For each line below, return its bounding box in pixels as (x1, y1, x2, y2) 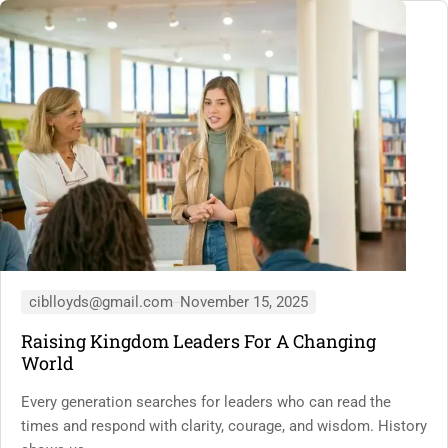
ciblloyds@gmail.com (29, 292, 173, 311)
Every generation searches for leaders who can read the (21, 392, 391, 411)
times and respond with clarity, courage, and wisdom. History (21, 416, 427, 435)
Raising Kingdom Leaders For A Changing (21, 328, 376, 353)
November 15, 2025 (180, 292, 308, 311)
